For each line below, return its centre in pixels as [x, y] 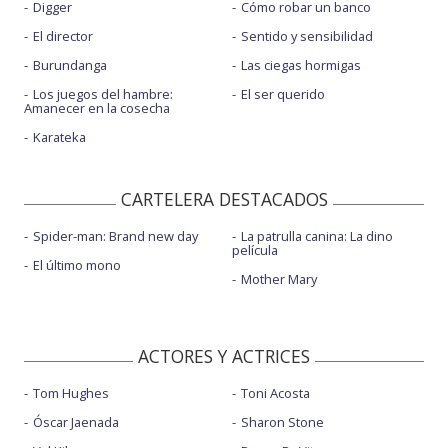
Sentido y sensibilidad [306, 36]
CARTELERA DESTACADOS [224, 199]
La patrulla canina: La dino [316, 236]
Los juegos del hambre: [103, 94]
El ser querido [282, 94]
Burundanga [70, 65]
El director [63, 36]
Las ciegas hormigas [300, 65]
